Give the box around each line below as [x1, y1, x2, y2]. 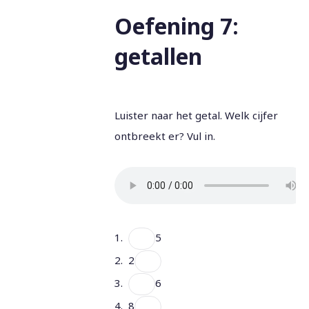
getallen [114, 41, 202, 71]
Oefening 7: [114, 11, 239, 41]
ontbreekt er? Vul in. [114, 129, 215, 143]
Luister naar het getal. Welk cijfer [114, 108, 278, 122]
